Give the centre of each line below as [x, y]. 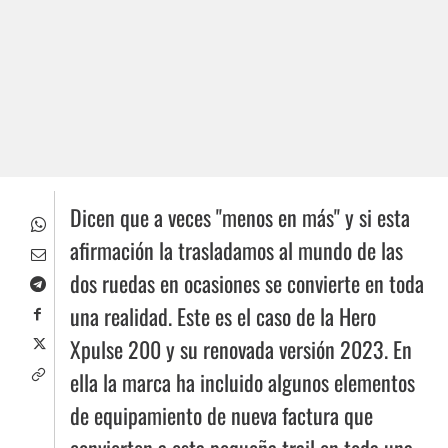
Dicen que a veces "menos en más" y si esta [240, 217]
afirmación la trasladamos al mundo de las [236, 250]
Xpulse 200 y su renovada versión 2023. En [241, 349]
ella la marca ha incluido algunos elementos [242, 382]
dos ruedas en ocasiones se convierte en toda [247, 283]
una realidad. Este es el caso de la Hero [223, 316]
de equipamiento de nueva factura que [221, 415]
